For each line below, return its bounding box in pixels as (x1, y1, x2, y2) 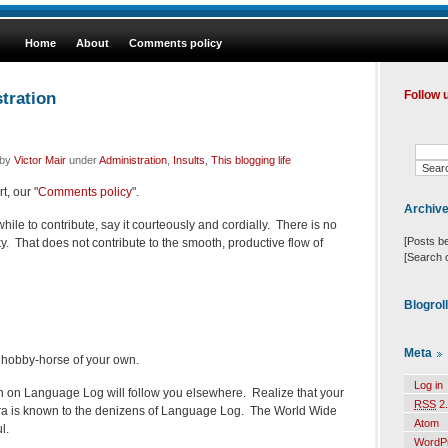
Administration (99, 153, 167, 166)
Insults (173, 153, 205, 166)
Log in (414, 379, 443, 392)
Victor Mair (14, 153, 66, 166)
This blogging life (211, 153, 291, 166)
